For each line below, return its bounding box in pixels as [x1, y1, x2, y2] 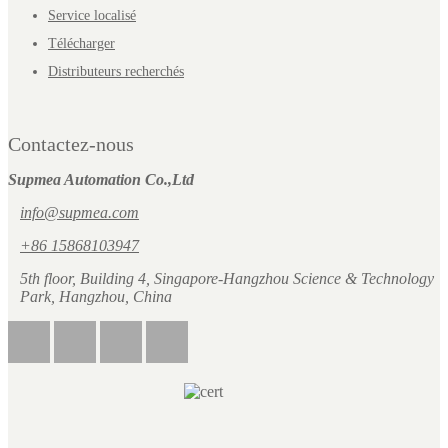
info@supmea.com [20, 204, 139, 222]
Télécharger [48, 36, 115, 52]
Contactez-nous [8, 133, 134, 156]
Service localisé [48, 8, 136, 24]
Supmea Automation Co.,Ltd [8, 171, 194, 189]
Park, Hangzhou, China [20, 288, 172, 306]
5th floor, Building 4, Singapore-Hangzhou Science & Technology [20, 270, 434, 288]
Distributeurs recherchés [48, 64, 184, 80]
